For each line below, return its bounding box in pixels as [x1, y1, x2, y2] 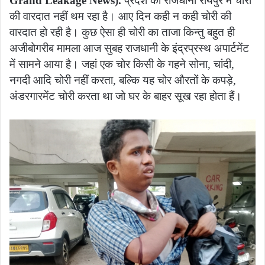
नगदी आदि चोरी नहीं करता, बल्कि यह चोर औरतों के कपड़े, [9, 73, 236, 86]
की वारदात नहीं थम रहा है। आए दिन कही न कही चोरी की [9, 9, 231, 22]
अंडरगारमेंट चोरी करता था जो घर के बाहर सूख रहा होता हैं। [9, 89, 242, 102]
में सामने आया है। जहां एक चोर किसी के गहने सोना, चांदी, [9, 57, 234, 70]
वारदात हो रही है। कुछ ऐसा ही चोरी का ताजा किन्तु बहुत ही [9, 25, 235, 38]
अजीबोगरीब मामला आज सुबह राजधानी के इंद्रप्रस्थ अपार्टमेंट [9, 41, 249, 54]
